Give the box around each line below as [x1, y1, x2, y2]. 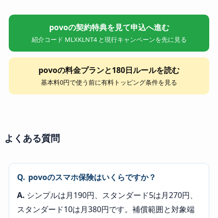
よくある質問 [4, 131, 60, 145]
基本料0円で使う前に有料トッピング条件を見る [41, 77, 177, 87]
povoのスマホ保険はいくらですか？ [28, 171, 156, 182]
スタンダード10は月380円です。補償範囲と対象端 [17, 203, 195, 215]
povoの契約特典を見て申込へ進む [49, 21, 169, 33]
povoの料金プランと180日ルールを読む [38, 64, 180, 75]
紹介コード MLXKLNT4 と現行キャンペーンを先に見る [31, 35, 187, 44]
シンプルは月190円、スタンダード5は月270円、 [24, 189, 198, 200]
